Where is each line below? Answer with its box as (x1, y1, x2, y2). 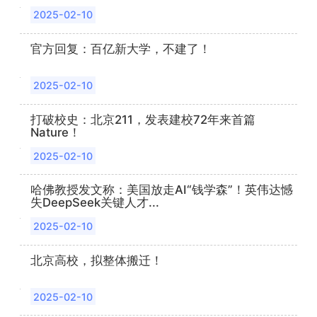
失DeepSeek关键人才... (30, 195, 160, 210)
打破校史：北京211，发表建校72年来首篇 (30, 112, 256, 127)
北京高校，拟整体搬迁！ (30, 253, 163, 267)
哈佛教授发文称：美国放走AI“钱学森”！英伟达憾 (30, 183, 294, 197)
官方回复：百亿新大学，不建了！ (30, 42, 212, 57)
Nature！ (30, 125, 81, 139)
